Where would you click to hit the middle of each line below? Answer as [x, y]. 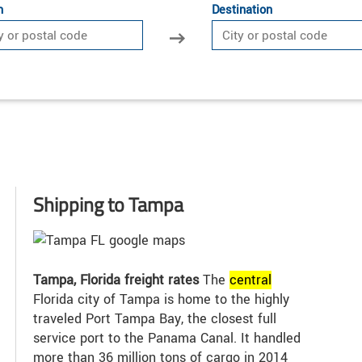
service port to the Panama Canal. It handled [167, 338]
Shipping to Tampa [109, 204]
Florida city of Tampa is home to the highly [162, 299]
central [251, 280]
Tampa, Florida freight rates [116, 280]
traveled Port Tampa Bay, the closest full [155, 318]
